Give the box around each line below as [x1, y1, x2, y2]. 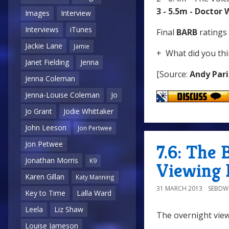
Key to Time [25, 188, 65, 198]
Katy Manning [76, 173, 114, 181]
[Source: [156, 68, 190, 80]
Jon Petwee [25, 139, 63, 149]
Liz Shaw [54, 204, 83, 215]
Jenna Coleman [25, 74, 75, 84]
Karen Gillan [25, 172, 64, 182]
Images [25, 8, 50, 18]
